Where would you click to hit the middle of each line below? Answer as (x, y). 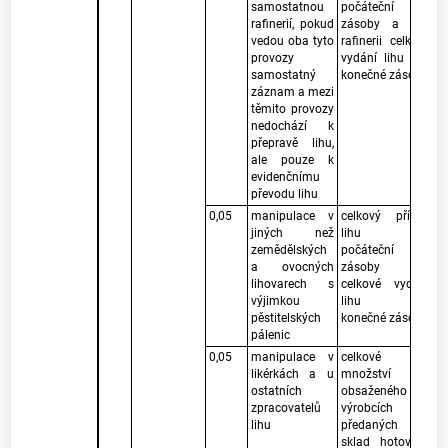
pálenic (270, 335)
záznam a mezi (292, 92)
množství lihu (385, 374)
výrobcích (366, 408)
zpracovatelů (285, 408)
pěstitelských (285, 318)
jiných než (292, 233)
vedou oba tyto (292, 41)
